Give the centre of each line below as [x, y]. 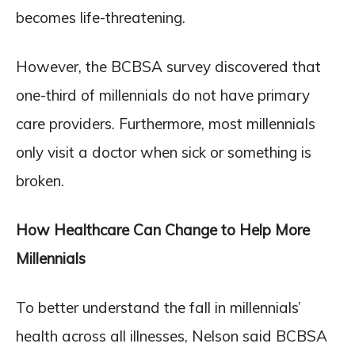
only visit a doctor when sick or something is [164, 152]
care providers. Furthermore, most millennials [166, 123]
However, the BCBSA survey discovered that [168, 66]
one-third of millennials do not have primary [163, 95]
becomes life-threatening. [101, 17]
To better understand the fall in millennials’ [158, 307]
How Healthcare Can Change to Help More [163, 229]
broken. [40, 180]
